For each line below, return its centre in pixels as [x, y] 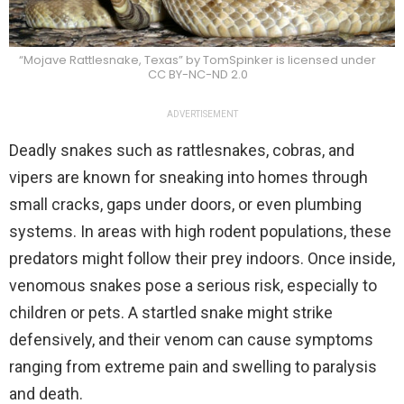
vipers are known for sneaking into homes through [188, 177]
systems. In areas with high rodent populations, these [200, 231]
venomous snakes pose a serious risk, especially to [193, 285]
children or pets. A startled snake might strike [171, 312]
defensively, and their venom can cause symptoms [191, 339]
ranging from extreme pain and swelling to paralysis [193, 366]
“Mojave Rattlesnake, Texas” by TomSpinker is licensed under [197, 60]
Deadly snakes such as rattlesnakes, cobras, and [182, 150]
